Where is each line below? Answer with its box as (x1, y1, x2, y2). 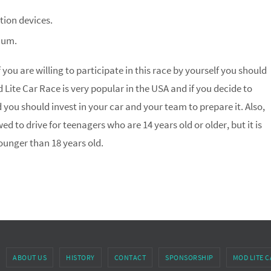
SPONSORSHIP (165, 253, 214, 262)
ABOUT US (13, 253, 47, 262)
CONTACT (114, 253, 146, 262)
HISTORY (66, 253, 95, 262)
